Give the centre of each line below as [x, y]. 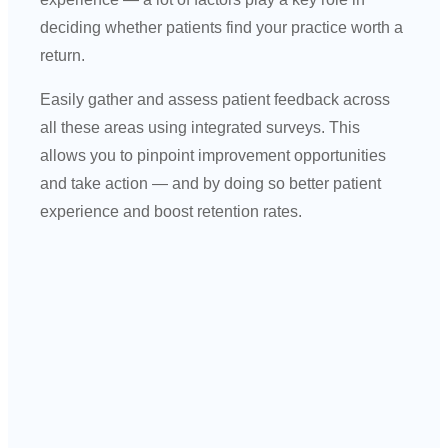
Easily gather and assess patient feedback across [215, 99]
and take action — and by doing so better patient [211, 183]
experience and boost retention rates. [171, 211]
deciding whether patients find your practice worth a [222, 27]
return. [63, 55]
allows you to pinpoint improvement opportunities [213, 155]
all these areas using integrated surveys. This [200, 127]
